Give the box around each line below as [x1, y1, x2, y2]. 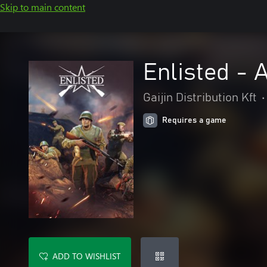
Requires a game [162, 116, 226, 125]
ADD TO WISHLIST [52, 250, 120, 262]
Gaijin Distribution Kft [143, 92, 257, 104]
